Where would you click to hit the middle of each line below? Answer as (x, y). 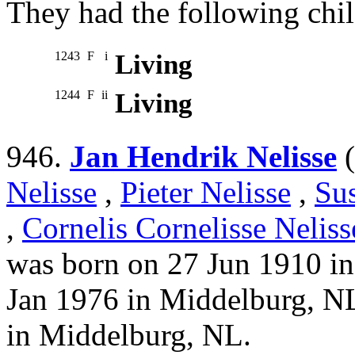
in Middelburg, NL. (129, 335)
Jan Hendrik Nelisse (203, 157)
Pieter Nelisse (206, 193)
